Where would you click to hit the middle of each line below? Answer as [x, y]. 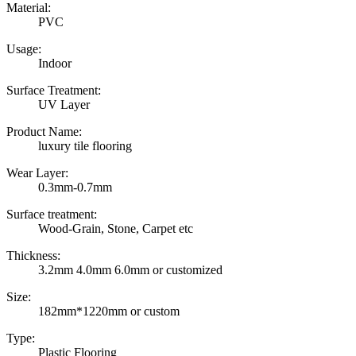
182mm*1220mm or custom [109, 311]
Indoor [55, 63]
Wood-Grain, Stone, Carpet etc [116, 228]
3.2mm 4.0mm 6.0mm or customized [130, 269]
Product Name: [44, 131]
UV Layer [64, 104]
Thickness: [33, 255]
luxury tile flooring [85, 145]
